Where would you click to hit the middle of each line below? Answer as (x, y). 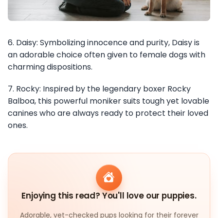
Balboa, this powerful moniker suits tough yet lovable (109, 101)
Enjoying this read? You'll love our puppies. (109, 196)
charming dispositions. (50, 67)
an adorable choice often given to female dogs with (107, 55)
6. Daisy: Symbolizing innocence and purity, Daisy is (104, 43)
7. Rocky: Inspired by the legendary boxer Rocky (99, 89)
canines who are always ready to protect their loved (108, 113)
